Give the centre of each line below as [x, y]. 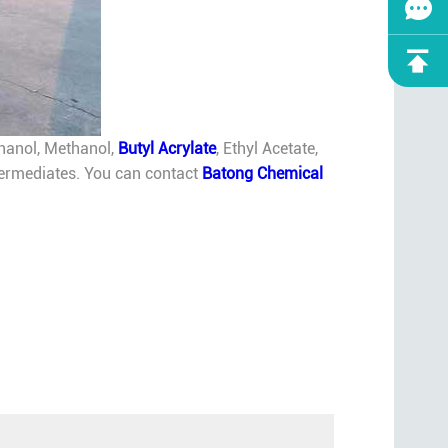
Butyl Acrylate [166, 149]
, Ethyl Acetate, [266, 149]
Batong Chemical [262, 174]
